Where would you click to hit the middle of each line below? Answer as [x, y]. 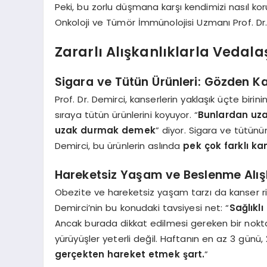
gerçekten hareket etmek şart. [130, 254]
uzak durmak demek [105, 130]
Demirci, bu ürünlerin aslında [119, 146]
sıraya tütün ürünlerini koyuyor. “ [126, 115]
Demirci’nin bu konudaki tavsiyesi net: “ [142, 208]
